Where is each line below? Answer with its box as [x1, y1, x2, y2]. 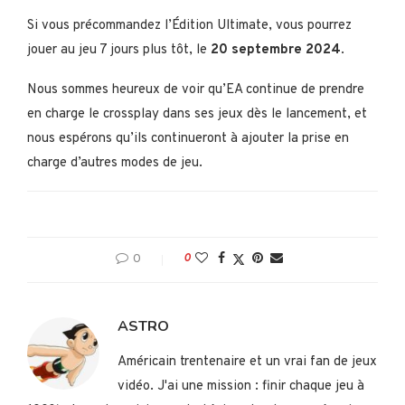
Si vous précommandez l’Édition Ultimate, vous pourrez [27, 17, 352, 35]
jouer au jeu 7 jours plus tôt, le [27, 42, 211, 60]
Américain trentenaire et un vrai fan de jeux [118, 353, 377, 372]
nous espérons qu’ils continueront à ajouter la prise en [27, 130, 349, 148]
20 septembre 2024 [211, 42, 341, 60]
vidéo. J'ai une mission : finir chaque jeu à [118, 378, 364, 396]
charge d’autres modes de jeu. [27, 155, 202, 173]
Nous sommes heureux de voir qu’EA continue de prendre [27, 81, 364, 99]
